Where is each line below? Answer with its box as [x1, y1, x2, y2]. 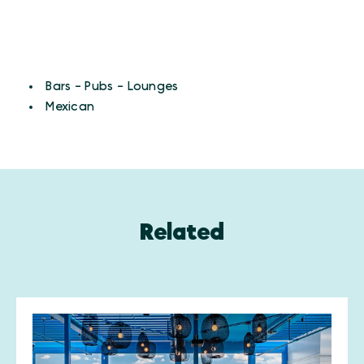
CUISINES [29, 61, 102, 76]
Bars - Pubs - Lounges [45, 80, 179, 93]
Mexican [45, 101, 95, 113]
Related [140, 222, 224, 245]
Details [29, 77, 106, 100]
